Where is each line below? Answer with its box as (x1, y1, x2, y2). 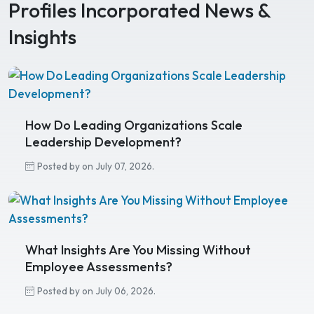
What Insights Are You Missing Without (25, 242, 251, 259)
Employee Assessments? (25, 259, 172, 275)
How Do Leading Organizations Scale (25, 117, 243, 134)
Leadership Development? (25, 134, 182, 151)
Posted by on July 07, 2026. (37, 160, 154, 173)
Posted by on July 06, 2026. (37, 285, 156, 298)
